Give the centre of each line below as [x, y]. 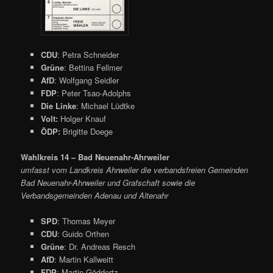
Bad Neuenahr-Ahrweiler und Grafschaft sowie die [108, 182]
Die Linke [58, 105]
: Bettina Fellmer [93, 67]
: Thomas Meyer [86, 221]
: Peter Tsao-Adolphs [94, 93]
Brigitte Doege [86, 131]
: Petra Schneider [88, 54]
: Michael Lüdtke [105, 105]
